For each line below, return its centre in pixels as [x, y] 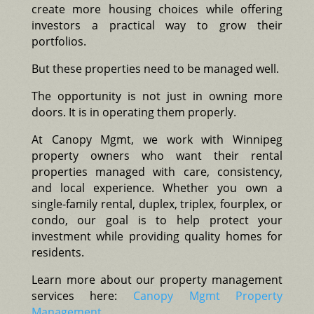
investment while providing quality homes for [157, 236]
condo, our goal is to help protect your [157, 220]
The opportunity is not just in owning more [157, 96]
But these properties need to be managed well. [155, 68]
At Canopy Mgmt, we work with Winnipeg [157, 139]
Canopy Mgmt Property [208, 295]
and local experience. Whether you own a [157, 187]
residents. [57, 252]
